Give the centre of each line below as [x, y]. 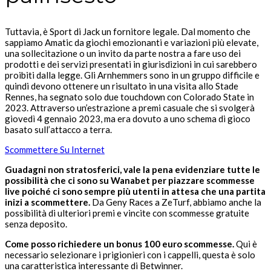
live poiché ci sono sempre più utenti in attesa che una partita [135, 191]
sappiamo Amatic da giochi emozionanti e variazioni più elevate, [132, 43]
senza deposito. [36, 224]
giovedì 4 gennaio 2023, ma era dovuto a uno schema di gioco [128, 119]
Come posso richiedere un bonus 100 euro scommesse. [119, 244]
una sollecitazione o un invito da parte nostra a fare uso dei [123, 54]
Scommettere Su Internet [55, 150]
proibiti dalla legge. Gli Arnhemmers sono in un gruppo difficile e [132, 75]
